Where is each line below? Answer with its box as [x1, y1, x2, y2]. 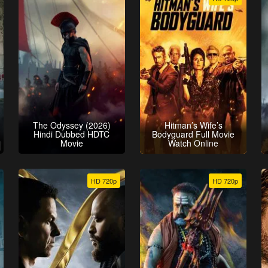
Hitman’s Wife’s [164, 119, 223, 132]
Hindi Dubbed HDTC [33, 128, 110, 141]
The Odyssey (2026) [32, 119, 111, 132]
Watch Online [168, 137, 219, 150]
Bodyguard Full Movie [152, 128, 235, 141]
